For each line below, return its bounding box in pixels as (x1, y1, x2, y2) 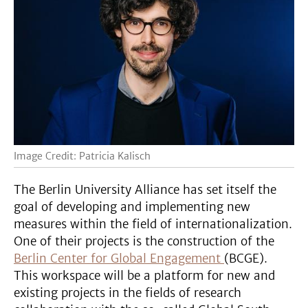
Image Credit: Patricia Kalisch (14, 149, 151, 162)
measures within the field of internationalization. (14, 216, 292, 232)
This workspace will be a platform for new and (14, 267, 275, 283)
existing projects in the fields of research (14, 285, 241, 300)
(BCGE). (224, 250, 267, 266)
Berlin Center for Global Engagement (14, 250, 224, 266)
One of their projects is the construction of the (14, 233, 274, 249)
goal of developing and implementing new (14, 199, 250, 214)
